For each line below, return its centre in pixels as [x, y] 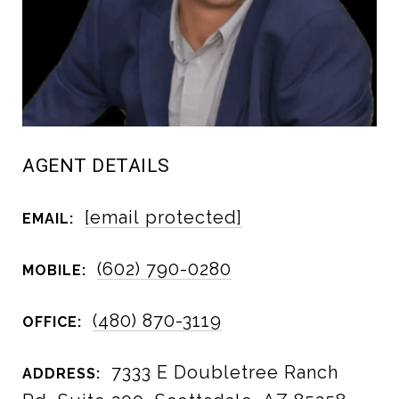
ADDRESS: [61, 373]
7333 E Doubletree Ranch [225, 372]
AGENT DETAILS [96, 166]
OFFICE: [52, 322]
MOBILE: [54, 270]
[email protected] [163, 217]
